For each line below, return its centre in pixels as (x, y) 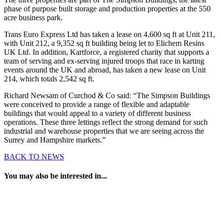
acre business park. (33, 18)
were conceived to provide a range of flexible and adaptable (97, 105)
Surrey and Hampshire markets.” (55, 140)
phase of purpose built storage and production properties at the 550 (107, 9)
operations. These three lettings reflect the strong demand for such (106, 122)
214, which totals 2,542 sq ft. (49, 79)
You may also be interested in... (55, 176)
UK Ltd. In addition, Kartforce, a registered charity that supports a (107, 52)
